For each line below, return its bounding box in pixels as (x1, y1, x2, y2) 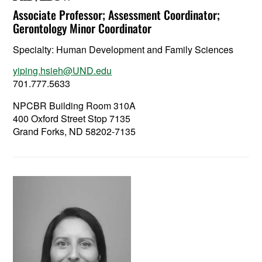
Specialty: (13, 42, 57, 56)
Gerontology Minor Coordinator (13, 19, 152, 37)
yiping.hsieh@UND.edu (13, 63, 112, 77)
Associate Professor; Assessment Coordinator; (13, 5, 220, 23)
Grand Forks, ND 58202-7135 (13, 124, 136, 138)
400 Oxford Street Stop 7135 (13, 111, 131, 125)
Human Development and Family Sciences (56, 42, 234, 56)
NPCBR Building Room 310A (13, 98, 136, 112)
